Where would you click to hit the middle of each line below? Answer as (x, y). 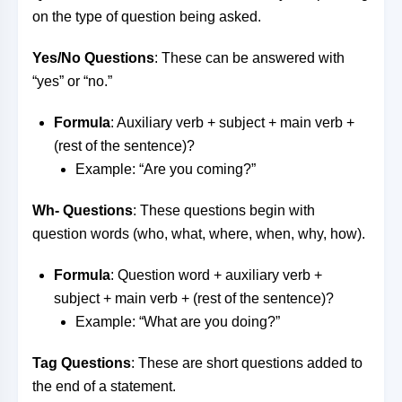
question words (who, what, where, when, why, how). (199, 234)
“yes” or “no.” (72, 81)
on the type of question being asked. (147, 17)
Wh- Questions (83, 210)
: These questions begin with (224, 210)
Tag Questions (82, 363)
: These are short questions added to (247, 363)
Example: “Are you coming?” (166, 169)
